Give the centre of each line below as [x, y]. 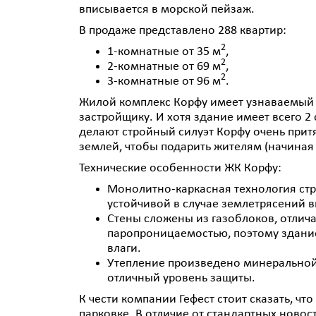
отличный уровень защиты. [181, 278]
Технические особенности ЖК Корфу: [180, 168]
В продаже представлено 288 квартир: [183, 31]
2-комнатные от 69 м [164, 67]
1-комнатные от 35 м [164, 52]
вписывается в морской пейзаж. [167, 10]
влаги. [124, 249]
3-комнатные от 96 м [164, 81]
